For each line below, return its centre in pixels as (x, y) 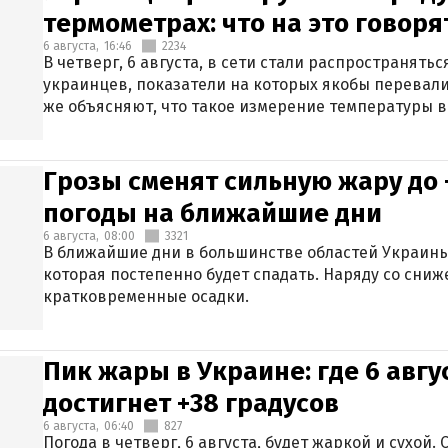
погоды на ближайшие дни (212, 213)
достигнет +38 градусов (191, 403)
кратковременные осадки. (146, 296)
